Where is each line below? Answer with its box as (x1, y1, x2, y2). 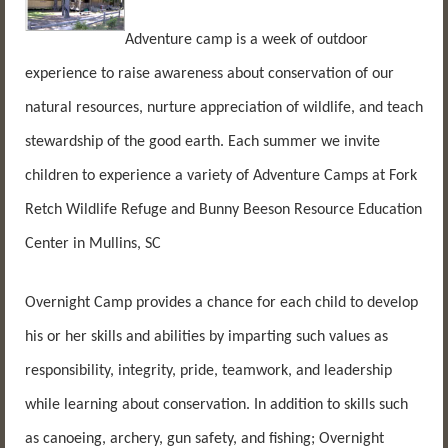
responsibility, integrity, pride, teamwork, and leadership (25, 363, 392, 380)
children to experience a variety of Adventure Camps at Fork (25, 167, 417, 184)
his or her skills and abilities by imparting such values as (25, 329, 388, 346)
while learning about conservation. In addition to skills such (25, 397, 408, 414)
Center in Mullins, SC (25, 235, 161, 252)
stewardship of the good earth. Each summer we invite (25, 133, 380, 150)
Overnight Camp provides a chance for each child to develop (25, 295, 418, 312)
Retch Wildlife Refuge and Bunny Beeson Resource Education (25, 201, 422, 218)
